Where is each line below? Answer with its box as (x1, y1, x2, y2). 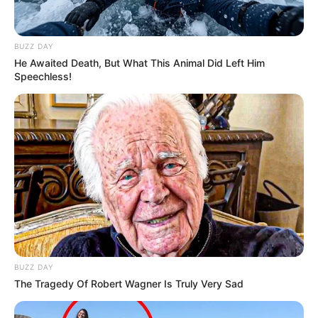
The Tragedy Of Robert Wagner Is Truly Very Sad (14, 277, 243, 290)
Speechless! (14, 70, 72, 82)
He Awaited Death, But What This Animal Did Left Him (14, 56, 265, 69)
